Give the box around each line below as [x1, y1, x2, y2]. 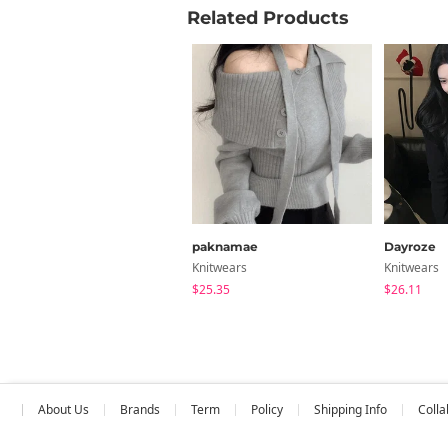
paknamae [192, 238, 258, 254]
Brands [120, 400, 160, 418]
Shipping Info [314, 400, 387, 418]
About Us [38, 400, 89, 418]
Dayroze [384, 238, 436, 254]
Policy [251, 400, 283, 418]
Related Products [187, 6, 349, 29]
